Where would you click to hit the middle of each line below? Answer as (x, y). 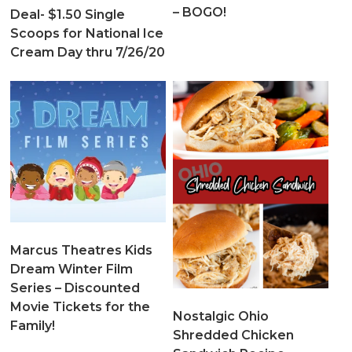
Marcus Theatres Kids (82, 250)
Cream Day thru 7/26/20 (88, 53)
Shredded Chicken (233, 335)
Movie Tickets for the (81, 306)
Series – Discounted (75, 288)
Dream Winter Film (72, 269)
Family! (33, 325)
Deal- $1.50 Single (68, 15)
